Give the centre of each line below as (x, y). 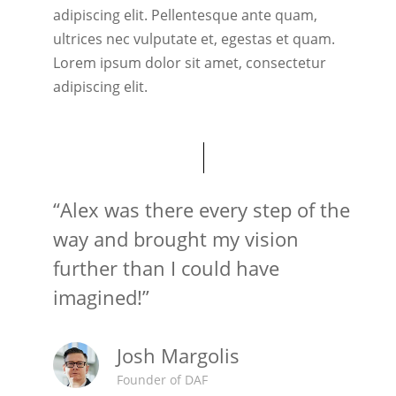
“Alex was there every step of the (202, 209)
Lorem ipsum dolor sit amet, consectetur (190, 62)
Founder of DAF (163, 379)
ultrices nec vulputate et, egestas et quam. (194, 38)
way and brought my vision (176, 238)
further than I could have (167, 267)
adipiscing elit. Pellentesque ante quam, (186, 15)
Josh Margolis (179, 355)
